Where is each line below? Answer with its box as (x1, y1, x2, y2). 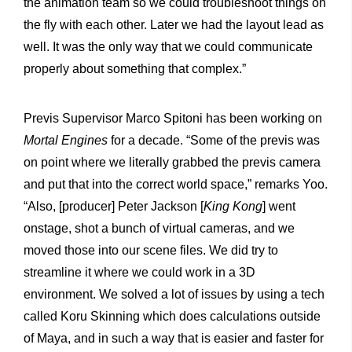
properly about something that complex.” (24, 62, 246, 76)
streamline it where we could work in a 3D (24, 266, 255, 280)
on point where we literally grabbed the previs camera (24, 156, 321, 170)
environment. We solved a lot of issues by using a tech (24, 288, 324, 302)
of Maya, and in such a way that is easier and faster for (24, 332, 324, 346)
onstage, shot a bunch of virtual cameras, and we (24, 222, 295, 236)
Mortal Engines (24, 134, 108, 148)
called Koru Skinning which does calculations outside (24, 310, 321, 324)
